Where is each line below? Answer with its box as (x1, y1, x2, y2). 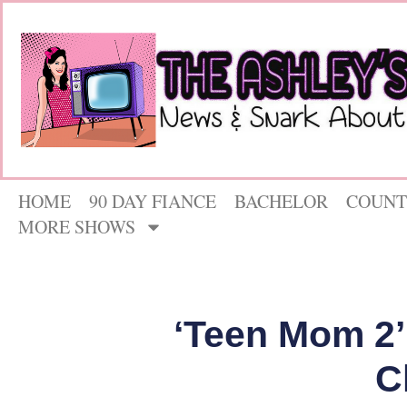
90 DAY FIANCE (89, 189, 216, 214)
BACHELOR (234, 189, 328, 214)
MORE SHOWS (18, 214, 135, 240)
